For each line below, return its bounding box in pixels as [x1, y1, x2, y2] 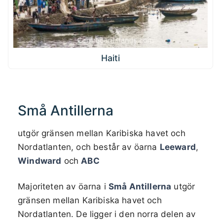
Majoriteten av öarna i [18, 181, 109, 191]
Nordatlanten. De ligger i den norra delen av [18, 209, 196, 219]
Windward [18, 155, 62, 166]
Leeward [159, 142, 196, 152]
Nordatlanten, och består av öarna [18, 142, 160, 152]
